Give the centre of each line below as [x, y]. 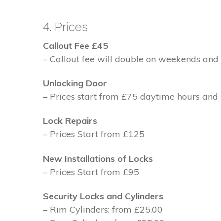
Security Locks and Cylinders [103, 196]
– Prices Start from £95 [91, 172]
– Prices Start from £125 [94, 134]
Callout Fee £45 [75, 45]
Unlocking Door [75, 83]
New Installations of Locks [98, 158]
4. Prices [65, 27]
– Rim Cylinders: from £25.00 [103, 210]
